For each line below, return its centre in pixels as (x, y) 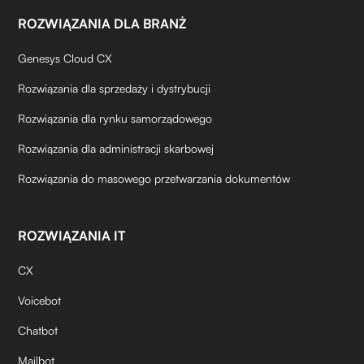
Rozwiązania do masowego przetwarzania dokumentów (154, 179)
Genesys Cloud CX (65, 58)
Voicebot (40, 301)
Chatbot (38, 331)
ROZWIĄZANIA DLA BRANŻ (102, 24)
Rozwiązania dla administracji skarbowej (116, 149)
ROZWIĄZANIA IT (72, 236)
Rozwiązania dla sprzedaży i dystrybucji (115, 89)
